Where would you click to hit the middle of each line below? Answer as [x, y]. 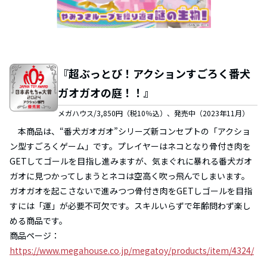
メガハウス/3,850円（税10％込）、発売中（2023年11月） [153, 113]
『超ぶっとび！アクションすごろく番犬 [154, 73]
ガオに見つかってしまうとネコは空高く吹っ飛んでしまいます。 [130, 176]
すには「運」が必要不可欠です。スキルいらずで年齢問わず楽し [130, 205]
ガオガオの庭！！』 [106, 92]
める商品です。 [38, 220]
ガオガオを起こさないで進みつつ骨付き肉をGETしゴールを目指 [131, 190]
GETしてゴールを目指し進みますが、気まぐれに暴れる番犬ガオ [131, 161]
